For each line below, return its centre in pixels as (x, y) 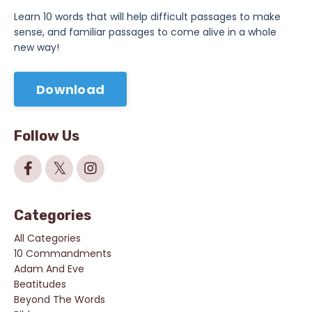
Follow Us (47, 136)
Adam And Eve (49, 269)
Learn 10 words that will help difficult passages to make (147, 17)
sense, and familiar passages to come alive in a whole (145, 32)
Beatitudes (40, 284)
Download (70, 89)
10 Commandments (63, 253)
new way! (37, 47)
